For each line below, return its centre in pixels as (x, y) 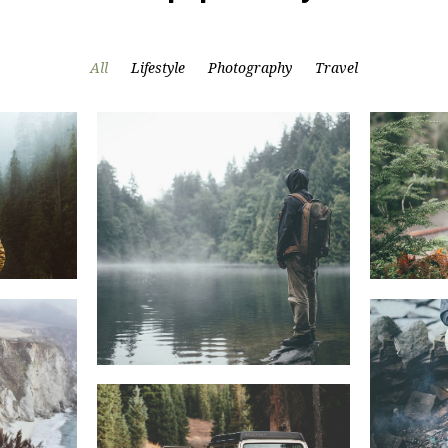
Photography (250, 68)
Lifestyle (158, 68)
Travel (336, 68)
